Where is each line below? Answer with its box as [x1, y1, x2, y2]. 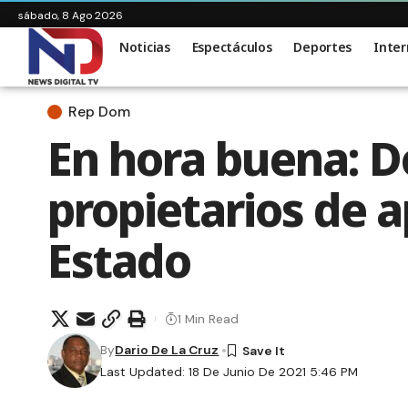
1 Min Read [178, 310, 239, 327]
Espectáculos [191, 37, 272, 56]
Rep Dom [68, 102, 130, 122]
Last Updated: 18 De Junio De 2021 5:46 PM [100, 363, 359, 381]
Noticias [119, 37, 170, 56]
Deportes [293, 37, 352, 56]
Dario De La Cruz [115, 342, 219, 359]
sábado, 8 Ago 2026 [18, 8, 123, 23]
